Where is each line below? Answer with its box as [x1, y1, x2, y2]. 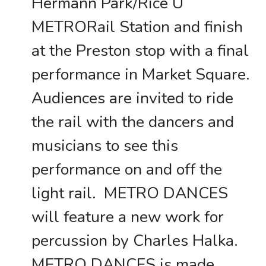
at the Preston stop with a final [31, 40, 249, 61]
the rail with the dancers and [31, 111, 234, 132]
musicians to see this [31, 135, 178, 156]
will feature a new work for [31, 206, 224, 227]
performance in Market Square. [31, 64, 254, 85]
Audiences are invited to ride [31, 87, 233, 109]
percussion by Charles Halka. [31, 230, 246, 251]
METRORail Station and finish [31, 16, 243, 37]
